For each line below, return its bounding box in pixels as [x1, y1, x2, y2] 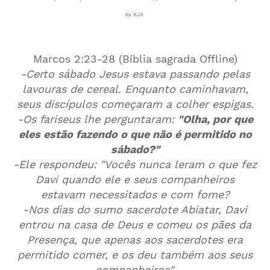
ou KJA [125, 11, 145, 17]
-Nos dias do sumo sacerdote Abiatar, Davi [23, 203, 247, 216]
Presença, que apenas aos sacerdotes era [27, 233, 243, 246]
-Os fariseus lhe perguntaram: [17, 113, 178, 125]
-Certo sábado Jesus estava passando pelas [20, 67, 250, 80]
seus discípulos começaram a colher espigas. [16, 98, 254, 110]
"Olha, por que [177, 113, 253, 125]
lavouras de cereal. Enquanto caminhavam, [22, 83, 248, 95]
